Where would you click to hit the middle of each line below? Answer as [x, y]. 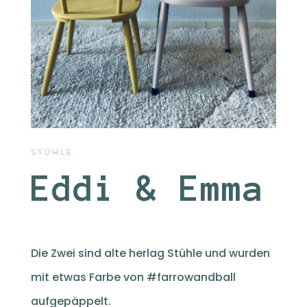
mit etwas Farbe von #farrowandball [133, 277]
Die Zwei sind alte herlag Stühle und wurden [150, 253]
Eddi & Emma [147, 188]
